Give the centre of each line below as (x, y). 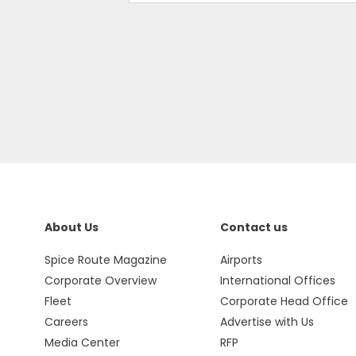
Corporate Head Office (284, 301)
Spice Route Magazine (105, 260)
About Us (71, 227)
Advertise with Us (267, 322)
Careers (66, 322)
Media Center (82, 342)
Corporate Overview (100, 281)
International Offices (277, 281)
